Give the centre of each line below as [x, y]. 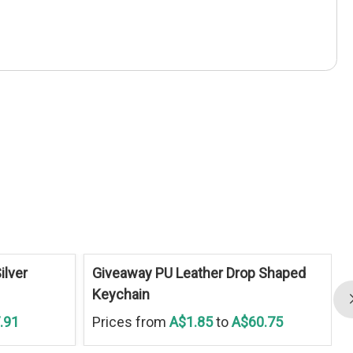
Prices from [130, 321]
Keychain [121, 294]
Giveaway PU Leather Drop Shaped [199, 273]
